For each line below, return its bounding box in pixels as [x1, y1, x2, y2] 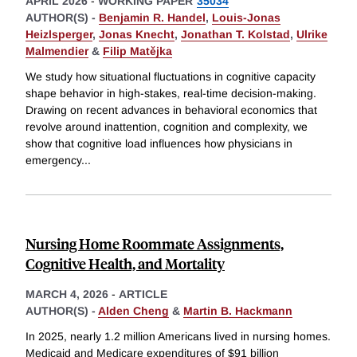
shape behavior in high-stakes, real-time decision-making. [25, 86, 316, 100]
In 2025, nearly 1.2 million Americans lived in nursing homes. [25, 329, 331, 343]
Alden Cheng [98, 304, 169, 317]
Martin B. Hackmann [183, 304, 292, 317]
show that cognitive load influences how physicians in [25, 136, 292, 150]
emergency [25, 153, 81, 167]
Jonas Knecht [99, 28, 175, 41]
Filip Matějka [103, 45, 172, 58]
